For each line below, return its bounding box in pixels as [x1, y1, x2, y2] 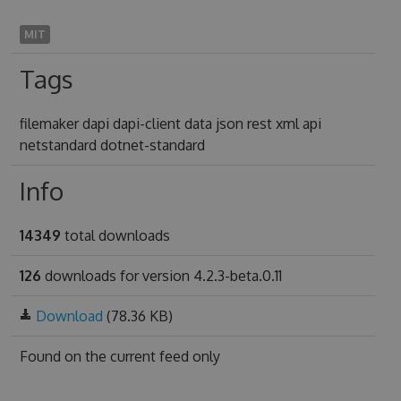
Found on [19, 347, 85, 365]
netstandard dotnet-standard [19, 136, 205, 154]
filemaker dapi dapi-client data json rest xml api [19, 115, 321, 132]
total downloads [60, 226, 170, 244]
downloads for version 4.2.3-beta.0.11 [40, 267, 282, 285]
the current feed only [84, 347, 220, 365]
